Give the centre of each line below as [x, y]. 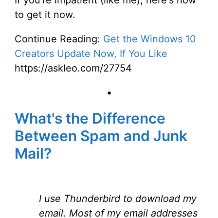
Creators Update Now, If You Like [91, 54]
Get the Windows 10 [150, 39]
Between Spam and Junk [101, 136]
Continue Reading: [59, 39]
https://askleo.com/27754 [73, 68]
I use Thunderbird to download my [118, 199]
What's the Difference [90, 118]
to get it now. [45, 15]
